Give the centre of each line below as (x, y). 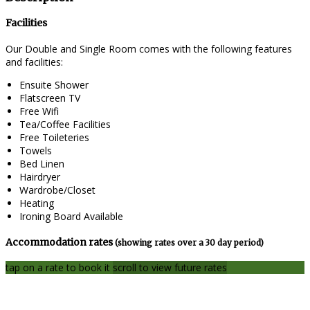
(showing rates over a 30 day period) (189, 243)
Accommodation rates (60, 242)
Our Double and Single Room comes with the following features (149, 49)
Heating (37, 203)
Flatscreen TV (50, 98)
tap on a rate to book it (59, 268)
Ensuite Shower (54, 85)
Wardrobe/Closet (57, 190)
